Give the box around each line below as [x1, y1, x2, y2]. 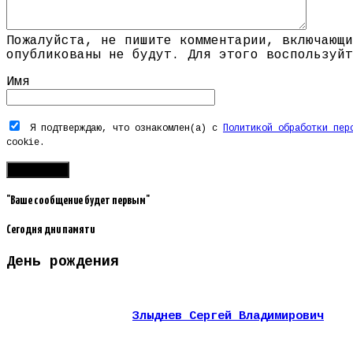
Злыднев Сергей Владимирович [132, 309, 324, 323]
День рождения [6, 253, 119, 269]
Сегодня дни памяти [6, 224, 95, 236]
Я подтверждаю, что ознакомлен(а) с [30, 122, 223, 134]
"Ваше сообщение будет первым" [6, 195, 150, 207]
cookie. [6, 136, 45, 148]
